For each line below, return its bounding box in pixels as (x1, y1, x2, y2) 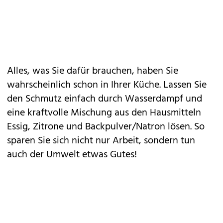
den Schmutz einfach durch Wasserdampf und (7, 91, 202, 107)
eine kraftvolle (7, 105, 71, 121)
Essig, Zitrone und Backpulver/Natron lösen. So (7, 119, 205, 135)
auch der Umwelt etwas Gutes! (7, 147, 137, 163)
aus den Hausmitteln (114, 105, 201, 121)
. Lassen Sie (159, 77, 207, 93)
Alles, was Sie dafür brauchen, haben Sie (7, 63, 178, 79)
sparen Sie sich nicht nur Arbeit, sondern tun (7, 133, 195, 149)
